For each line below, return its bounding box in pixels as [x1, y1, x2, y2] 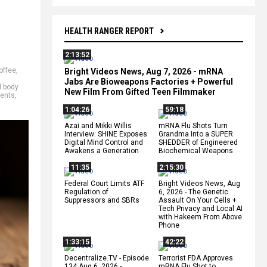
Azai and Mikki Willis [64, 121, 132, 130]
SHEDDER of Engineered [159, 138, 238, 147]
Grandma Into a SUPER [159, 129, 233, 138]
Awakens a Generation [64, 146, 139, 155]
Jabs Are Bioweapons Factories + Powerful [64, 76, 233, 86]
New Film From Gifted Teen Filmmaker [64, 86, 216, 97]
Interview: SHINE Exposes [64, 129, 147, 138]
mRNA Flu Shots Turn [159, 121, 228, 130]
